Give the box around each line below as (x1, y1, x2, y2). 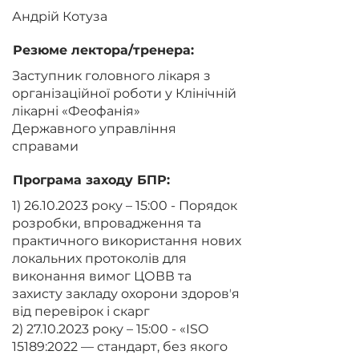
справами (12, 139, 79, 154)
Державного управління (12, 121, 176, 136)
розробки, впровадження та (12, 216, 201, 231)
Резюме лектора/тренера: (13, 42, 194, 58)
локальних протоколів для (12, 251, 187, 266)
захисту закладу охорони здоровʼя (12, 286, 240, 301)
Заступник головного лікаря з (12, 68, 211, 83)
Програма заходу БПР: (13, 172, 170, 188)
